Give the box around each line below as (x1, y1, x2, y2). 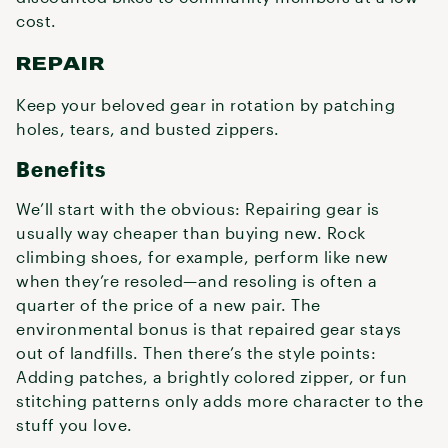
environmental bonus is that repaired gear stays (16, 319, 402, 338)
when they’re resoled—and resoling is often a (16, 271, 377, 290)
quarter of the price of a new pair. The (16, 295, 321, 314)
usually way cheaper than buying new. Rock (16, 223, 366, 242)
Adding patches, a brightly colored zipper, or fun (16, 367, 408, 386)
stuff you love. (16, 415, 133, 434)
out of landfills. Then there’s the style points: (16, 343, 376, 362)
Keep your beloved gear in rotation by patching (16, 95, 395, 114)
